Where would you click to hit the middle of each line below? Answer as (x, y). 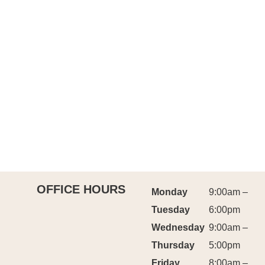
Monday (170, 192)
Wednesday (178, 228)
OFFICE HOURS (81, 190)
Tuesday (171, 210)
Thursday (173, 245)
